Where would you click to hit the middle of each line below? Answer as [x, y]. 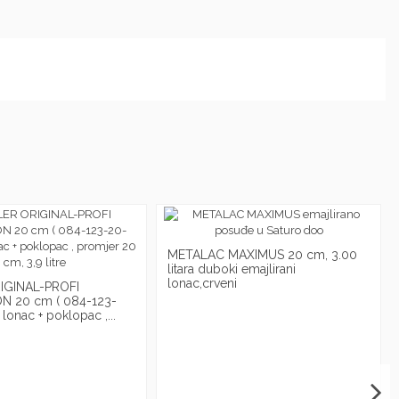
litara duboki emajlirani [232, 269]
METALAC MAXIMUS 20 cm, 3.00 [263, 255]
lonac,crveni [203, 284]
